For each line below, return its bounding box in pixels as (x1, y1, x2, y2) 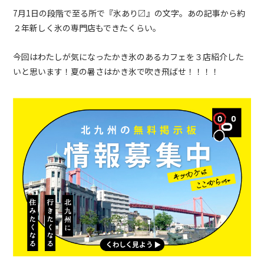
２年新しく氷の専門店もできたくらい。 (13, 22, 161, 34)
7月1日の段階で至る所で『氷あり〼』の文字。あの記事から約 (13, 7, 246, 19)
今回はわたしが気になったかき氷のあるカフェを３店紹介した (13, 51, 245, 63)
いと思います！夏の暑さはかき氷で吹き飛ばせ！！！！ (13, 65, 220, 78)
